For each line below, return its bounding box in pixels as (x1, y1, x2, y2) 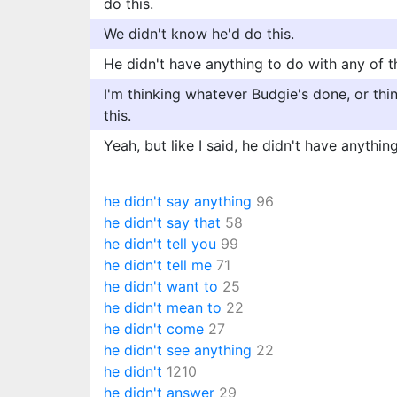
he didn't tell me (104, 256, 212, 274)
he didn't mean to (104, 299, 222, 316)
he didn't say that (104, 214, 221, 231)
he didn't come (104, 320, 204, 338)
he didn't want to (104, 277, 218, 295)
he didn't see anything (104, 341, 252, 359)
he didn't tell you (104, 235, 216, 253)
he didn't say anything (104, 192, 252, 210)
